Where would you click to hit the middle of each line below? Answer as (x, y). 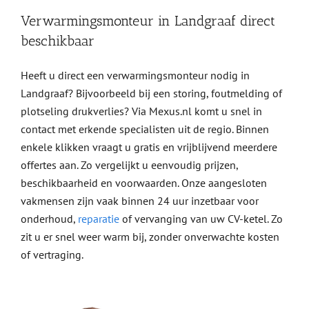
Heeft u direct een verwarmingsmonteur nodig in (135, 76)
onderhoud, (49, 219)
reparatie (98, 219)
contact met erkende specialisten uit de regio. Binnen (144, 129)
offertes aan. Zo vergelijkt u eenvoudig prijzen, (129, 165)
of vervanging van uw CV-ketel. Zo (201, 219)
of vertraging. (52, 255)
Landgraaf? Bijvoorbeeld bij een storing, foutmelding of (151, 93)
